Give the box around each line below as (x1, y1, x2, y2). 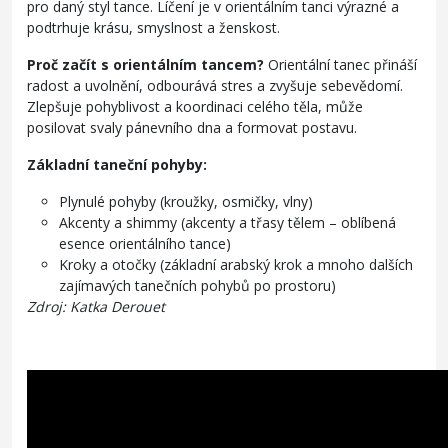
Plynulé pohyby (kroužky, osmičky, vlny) (59, 191, 313, 211)
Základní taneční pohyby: (27, 154, 207, 174)
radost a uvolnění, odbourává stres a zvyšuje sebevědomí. (27, 75, 403, 95)
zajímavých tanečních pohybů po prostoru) (59, 275, 336, 295)
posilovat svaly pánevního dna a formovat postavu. (27, 117, 357, 137)
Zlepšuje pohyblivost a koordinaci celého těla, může (27, 96, 363, 116)
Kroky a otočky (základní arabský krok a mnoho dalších (59, 254, 413, 274)
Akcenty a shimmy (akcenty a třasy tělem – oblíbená (59, 212, 396, 232)
